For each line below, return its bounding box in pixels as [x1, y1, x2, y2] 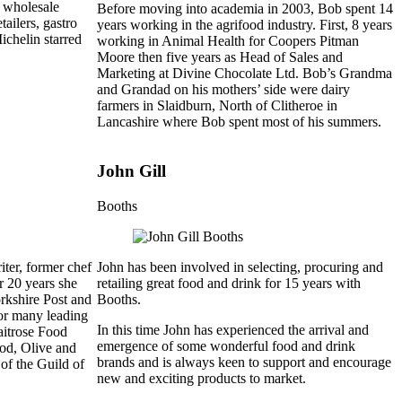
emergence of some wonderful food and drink [97, 337, 355, 354]
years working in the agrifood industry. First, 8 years [97, 17, 392, 33]
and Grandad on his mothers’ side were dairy [97, 82, 350, 98]
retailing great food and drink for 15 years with [97, 275, 361, 291]
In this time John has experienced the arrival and [97, 321, 369, 337]
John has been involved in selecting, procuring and [97, 258, 383, 275]
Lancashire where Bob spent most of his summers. [97, 114, 381, 130]
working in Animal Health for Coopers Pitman [97, 33, 359, 49]
